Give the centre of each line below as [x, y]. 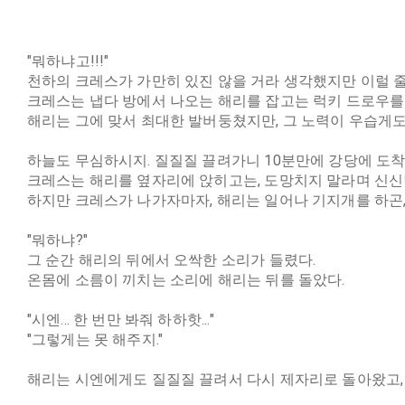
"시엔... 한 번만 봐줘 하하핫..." [120, 320]
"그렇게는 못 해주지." [95, 339]
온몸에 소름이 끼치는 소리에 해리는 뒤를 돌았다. [186, 280]
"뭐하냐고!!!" [68, 61]
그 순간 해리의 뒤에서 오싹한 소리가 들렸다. [171, 260]
